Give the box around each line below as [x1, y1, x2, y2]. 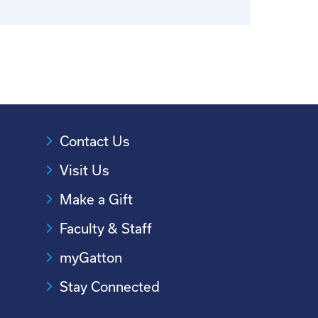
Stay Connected [59, 278, 160, 295]
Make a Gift [59, 191, 133, 207]
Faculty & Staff [59, 220, 152, 236]
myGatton [59, 249, 122, 265]
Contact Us [59, 133, 130, 149]
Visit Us [59, 162, 109, 178]
